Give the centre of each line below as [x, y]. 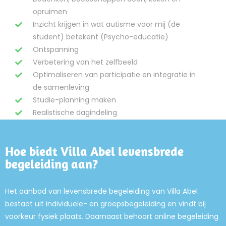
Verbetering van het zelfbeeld [85, 62]
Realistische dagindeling [75, 112]
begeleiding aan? [51, 164]
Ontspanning [56, 49]
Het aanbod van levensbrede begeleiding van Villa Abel [101, 191]
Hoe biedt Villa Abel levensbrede [94, 151]
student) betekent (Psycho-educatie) [101, 37]
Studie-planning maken [74, 100]
